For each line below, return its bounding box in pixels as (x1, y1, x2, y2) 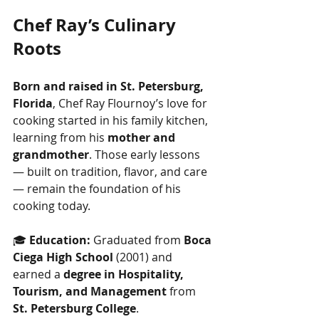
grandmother (13, 147, 89, 162)
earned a (13, 266, 63, 282)
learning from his (13, 130, 108, 145)
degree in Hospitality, (63, 266, 187, 282)
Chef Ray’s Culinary (13, 13, 180, 37)
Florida (13, 95, 53, 111)
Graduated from (90, 232, 184, 248)
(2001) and (113, 249, 175, 265)
